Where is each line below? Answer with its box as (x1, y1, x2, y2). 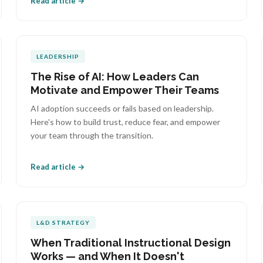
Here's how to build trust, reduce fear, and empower (30, 117, 220, 127)
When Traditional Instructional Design (30, 237, 231, 249)
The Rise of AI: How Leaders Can (30, 70, 199, 83)
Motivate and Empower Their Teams (30, 84, 219, 96)
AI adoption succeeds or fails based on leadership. (30, 103, 214, 113)
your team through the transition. (30, 130, 153, 140)
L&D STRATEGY (36, 219, 90, 226)
